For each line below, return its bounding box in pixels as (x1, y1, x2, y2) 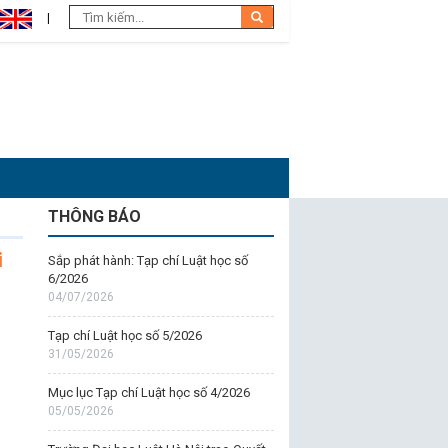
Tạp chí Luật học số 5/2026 (47, 328, 202, 343)
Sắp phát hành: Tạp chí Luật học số (47, 253, 248, 268)
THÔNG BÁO (47, 207, 141, 226)
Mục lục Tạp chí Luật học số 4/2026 (47, 385, 250, 400)
